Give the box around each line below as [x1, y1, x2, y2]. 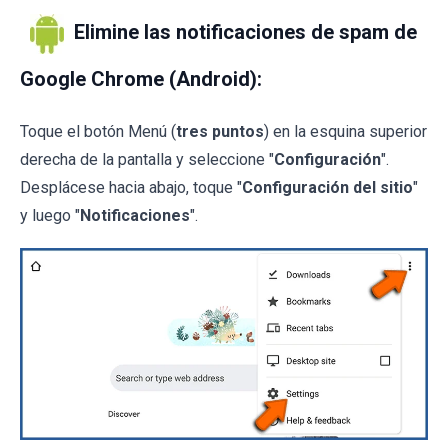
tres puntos [176, 122, 264, 142]
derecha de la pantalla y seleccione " [20, 150, 274, 170]
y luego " [20, 206, 80, 226]
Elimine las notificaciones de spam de [74, 20, 417, 45]
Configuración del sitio [242, 178, 413, 198]
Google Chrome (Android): [20, 67, 262, 92]
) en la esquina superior [264, 122, 427, 142]
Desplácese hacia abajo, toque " [20, 178, 242, 198]
